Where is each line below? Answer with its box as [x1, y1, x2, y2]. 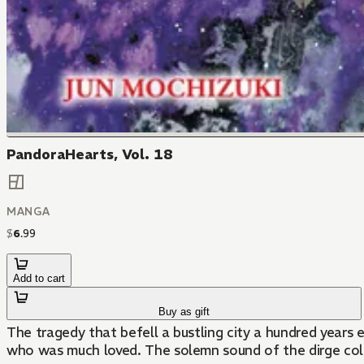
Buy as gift [158, 305, 210, 318]
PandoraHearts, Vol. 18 [6, 145, 173, 164]
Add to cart [13, 271, 65, 284]
